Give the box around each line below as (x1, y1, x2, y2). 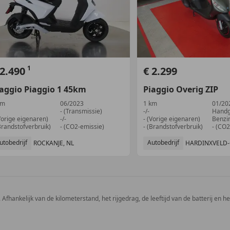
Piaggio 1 (24, 83, 62, 95)
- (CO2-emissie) (60, 122, 105, 131)
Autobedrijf (147, 138, 179, 147)
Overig (176, 83, 203, 95)
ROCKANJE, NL (33, 138, 74, 147)
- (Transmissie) (60, 106, 103, 116)
